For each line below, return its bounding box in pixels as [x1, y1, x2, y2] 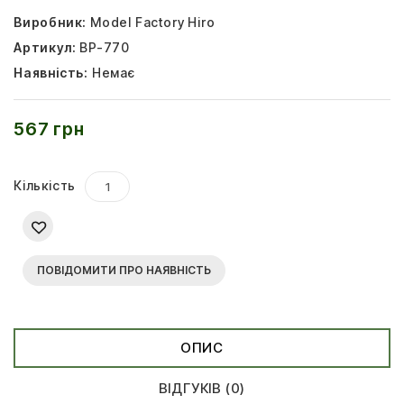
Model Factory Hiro [90, 14, 216, 31]
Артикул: [14, 40, 77, 56]
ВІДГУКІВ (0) [158, 380, 246, 398]
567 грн [14, 118, 85, 141]
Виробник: [14, 14, 87, 31]
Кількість [14, 178, 77, 194]
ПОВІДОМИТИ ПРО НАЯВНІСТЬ [37, 263, 211, 278]
